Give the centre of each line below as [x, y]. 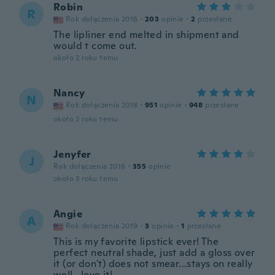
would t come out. [95, 46]
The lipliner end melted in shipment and [146, 35]
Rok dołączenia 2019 [102, 226]
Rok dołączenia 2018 [102, 105]
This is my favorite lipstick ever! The [136, 242]
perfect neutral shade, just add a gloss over [154, 253]
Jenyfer [72, 154]
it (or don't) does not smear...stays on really [153, 264]
